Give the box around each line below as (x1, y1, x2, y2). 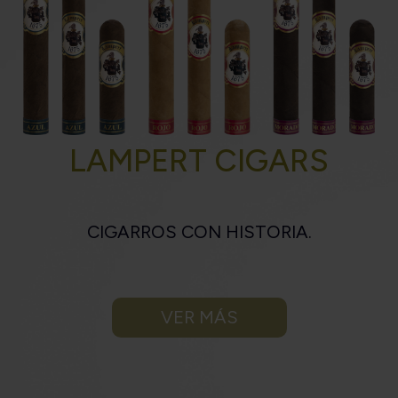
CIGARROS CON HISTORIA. (86, 221, 312, 243)
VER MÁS (160, 306, 238, 329)
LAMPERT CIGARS (69, 142, 329, 180)
